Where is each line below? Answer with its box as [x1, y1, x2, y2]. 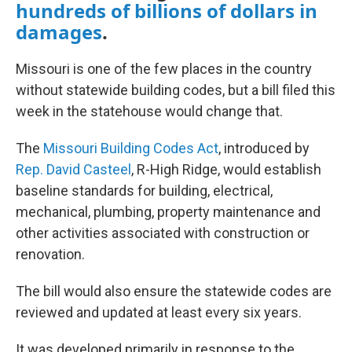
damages [16, 19, 102, 45]
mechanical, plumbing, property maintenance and [16, 203, 321, 220]
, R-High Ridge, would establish [131, 161, 321, 178]
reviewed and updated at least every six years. [16, 304, 302, 321]
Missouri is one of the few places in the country [16, 60, 312, 77]
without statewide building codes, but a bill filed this [16, 82, 335, 98]
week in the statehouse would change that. [16, 103, 283, 119]
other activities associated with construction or [16, 225, 310, 241]
